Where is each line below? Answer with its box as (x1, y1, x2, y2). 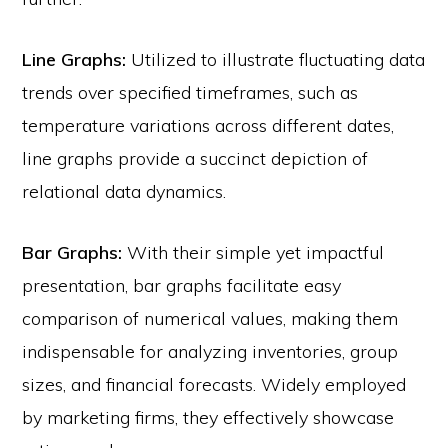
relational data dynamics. (22, 180, 227, 204)
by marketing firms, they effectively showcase (22, 406, 395, 430)
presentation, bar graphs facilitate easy (22, 274, 342, 298)
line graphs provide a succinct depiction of (22, 147, 369, 171)
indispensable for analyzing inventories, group (22, 340, 399, 364)
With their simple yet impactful (127, 241, 385, 265)
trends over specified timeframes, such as (22, 81, 359, 105)
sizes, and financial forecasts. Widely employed (22, 373, 407, 397)
